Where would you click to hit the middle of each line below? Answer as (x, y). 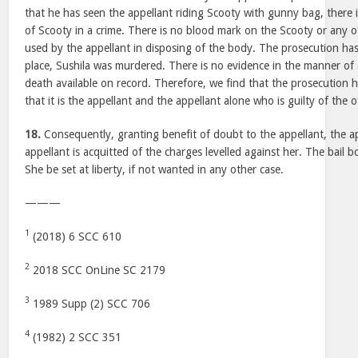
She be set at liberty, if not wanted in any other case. (155, 169)
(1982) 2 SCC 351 (76, 337)
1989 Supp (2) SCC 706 (90, 304)
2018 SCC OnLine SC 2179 (98, 270)
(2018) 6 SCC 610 (76, 237)
